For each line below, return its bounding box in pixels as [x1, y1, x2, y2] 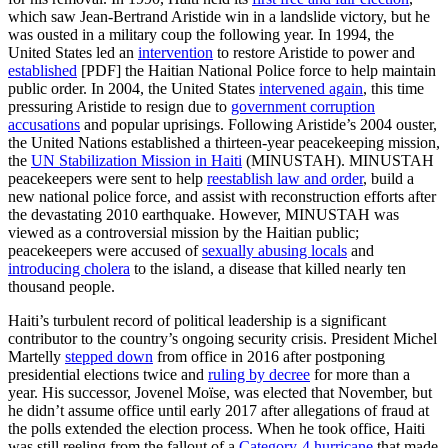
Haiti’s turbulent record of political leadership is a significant [8, 311, 386, 329]
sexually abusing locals [202, 241, 347, 259]
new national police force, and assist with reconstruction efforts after [8, 187, 436, 205]
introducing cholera [8, 259, 130, 277]
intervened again [259, 79, 363, 97]
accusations [8, 115, 80, 133]
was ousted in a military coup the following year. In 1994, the [8, 25, 394, 43]
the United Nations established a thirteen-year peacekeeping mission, [8, 133, 440, 151]
